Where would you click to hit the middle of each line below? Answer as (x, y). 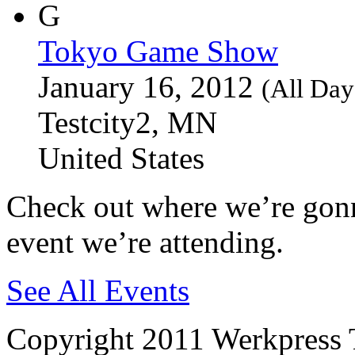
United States (121, 158)
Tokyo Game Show (158, 51)
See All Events (98, 290)
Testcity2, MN (128, 122)
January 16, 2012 (150, 86)
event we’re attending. (145, 242)
